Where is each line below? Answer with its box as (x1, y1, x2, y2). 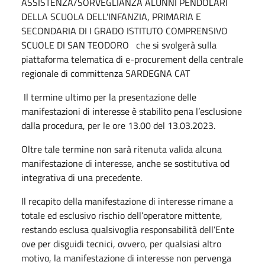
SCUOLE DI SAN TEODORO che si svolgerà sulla (21, 37, 216, 52)
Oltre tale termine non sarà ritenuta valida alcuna (21, 141, 222, 156)
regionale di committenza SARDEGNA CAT (21, 66, 192, 80)
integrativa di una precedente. (21, 170, 144, 185)
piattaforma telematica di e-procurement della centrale (21, 51, 243, 66)
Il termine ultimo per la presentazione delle (21, 89, 196, 104)
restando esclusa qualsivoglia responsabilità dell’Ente (21, 222, 234, 237)
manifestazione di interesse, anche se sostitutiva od (21, 156, 230, 170)
